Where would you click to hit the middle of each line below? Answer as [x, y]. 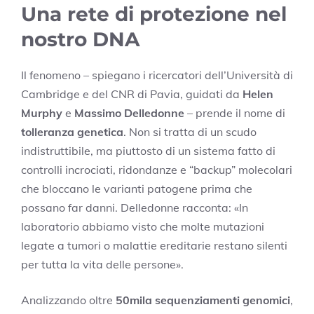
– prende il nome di [235, 113]
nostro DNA [80, 40]
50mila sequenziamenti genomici [203, 300]
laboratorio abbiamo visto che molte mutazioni [143, 227]
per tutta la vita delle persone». [102, 265]
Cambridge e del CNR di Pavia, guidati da [132, 94]
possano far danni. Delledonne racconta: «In [135, 208]
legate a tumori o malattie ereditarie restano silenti [154, 246]
